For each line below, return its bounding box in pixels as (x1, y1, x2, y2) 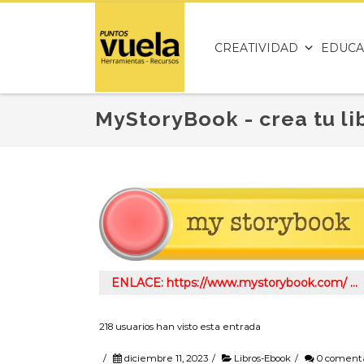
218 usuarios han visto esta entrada (99, 321, 261, 333)
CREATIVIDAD (214, 41, 298, 55)
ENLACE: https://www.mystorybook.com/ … (111, 275, 357, 291)
